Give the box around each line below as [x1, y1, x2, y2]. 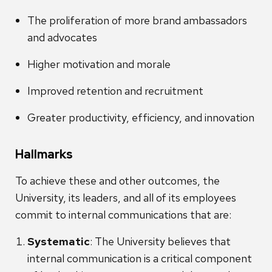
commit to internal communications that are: [15, 208, 231, 222]
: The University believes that [90, 234, 231, 249]
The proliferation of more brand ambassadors [27, 13, 247, 28]
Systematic [27, 234, 90, 249]
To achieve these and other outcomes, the [15, 174, 220, 188]
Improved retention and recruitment [27, 84, 203, 98]
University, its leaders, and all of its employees [15, 191, 236, 205]
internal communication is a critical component [27, 251, 252, 266]
